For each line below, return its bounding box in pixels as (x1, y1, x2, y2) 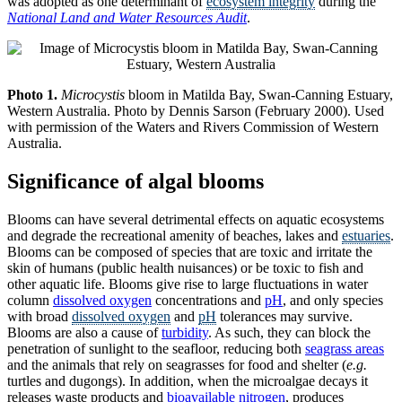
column (7, 293, 53, 309)
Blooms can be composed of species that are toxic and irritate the (7, 244, 372, 260)
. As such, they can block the (208, 325, 371, 341)
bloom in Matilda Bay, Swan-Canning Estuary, (125, 87, 393, 103)
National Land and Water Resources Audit (7, 10, 247, 26)
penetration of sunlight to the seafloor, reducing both (7, 341, 305, 357)
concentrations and (152, 293, 265, 309)
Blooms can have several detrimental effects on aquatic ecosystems (7, 212, 384, 228)
